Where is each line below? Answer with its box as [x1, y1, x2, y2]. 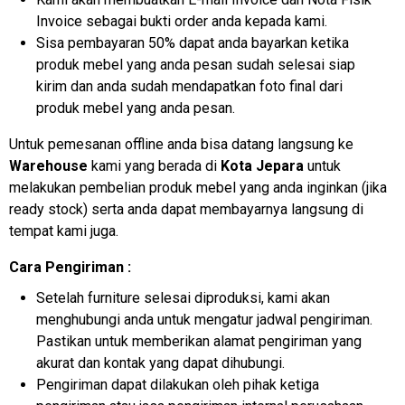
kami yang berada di [88, 156, 221, 174]
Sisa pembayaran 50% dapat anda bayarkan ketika [36, 33, 349, 52]
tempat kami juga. [9, 221, 118, 240]
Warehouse [9, 156, 88, 174]
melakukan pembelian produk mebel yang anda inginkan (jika [9, 178, 387, 196]
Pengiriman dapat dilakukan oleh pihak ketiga [36, 375, 319, 393]
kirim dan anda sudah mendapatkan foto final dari [36, 77, 343, 95]
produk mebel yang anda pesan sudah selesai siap [36, 55, 355, 73]
